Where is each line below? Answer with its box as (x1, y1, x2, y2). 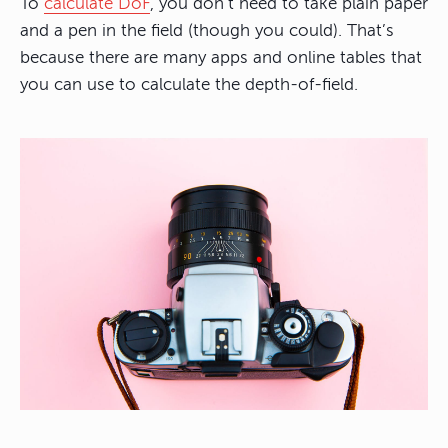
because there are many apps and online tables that (20, 48, 422, 68)
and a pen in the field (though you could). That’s (20, 21, 394, 41)
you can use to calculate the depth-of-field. (20, 75, 358, 95)
